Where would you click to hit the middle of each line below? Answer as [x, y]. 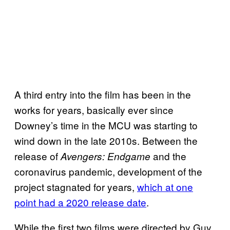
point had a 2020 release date [80, 202]
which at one [165, 186]
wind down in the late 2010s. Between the [106, 140]
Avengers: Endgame [107, 156]
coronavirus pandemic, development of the [108, 171]
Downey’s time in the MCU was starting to [106, 125]
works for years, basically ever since [94, 109]
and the [170, 156]
